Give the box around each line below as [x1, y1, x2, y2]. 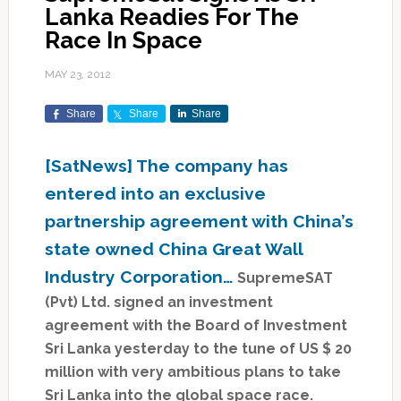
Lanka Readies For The [44, 4, 299, 31]
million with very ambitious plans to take [44, 363, 341, 381]
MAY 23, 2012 [44, 68, 111, 81]
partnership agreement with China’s [44, 211, 354, 232]
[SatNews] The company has [44, 156, 288, 176]
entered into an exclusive [44, 183, 266, 204]
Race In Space [44, 27, 202, 55]
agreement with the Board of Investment [44, 317, 347, 335]
